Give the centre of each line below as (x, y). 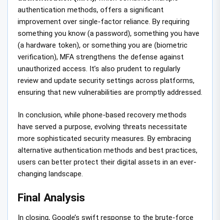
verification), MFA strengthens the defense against (101, 57)
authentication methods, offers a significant (91, 10)
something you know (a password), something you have (109, 33)
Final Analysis (51, 197)
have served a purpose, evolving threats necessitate (102, 127)
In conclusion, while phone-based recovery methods (102, 115)
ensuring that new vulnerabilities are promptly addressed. (110, 92)
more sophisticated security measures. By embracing (104, 139)
